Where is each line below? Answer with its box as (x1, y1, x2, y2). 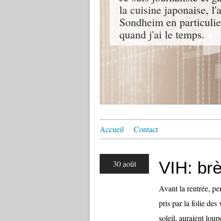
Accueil (100, 124, 124, 134)
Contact (134, 124, 158, 134)
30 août (112, 158, 136, 169)
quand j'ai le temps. (119, 27, 205, 41)
